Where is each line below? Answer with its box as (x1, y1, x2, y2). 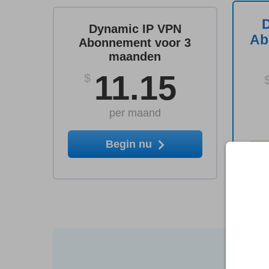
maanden (109, 50, 162, 63)
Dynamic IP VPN (88, 22, 181, 35)
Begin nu (105, 138, 155, 150)
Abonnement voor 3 (79, 36, 192, 49)
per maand (109, 107, 161, 119)
